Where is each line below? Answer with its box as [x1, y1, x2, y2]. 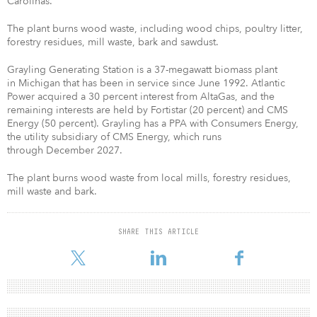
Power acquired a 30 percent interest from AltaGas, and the [7, 89, 275, 103]
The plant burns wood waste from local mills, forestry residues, [7, 171, 291, 185]
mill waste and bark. [7, 184, 97, 198]
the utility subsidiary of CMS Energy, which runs [7, 129, 221, 144]
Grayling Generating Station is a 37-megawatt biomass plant [7, 62, 277, 76]
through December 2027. [7, 143, 122, 157]
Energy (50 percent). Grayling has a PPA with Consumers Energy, [7, 116, 299, 130]
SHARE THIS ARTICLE [118, 226, 199, 236]
